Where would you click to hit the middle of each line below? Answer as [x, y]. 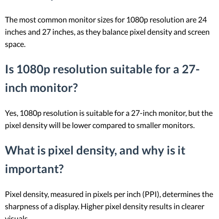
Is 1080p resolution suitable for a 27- [102, 68]
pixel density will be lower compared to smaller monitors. [100, 125]
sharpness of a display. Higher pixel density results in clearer [105, 206]
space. [15, 44]
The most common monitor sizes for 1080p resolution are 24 [106, 19]
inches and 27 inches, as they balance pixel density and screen [107, 31]
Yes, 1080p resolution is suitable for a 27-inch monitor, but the [109, 112]
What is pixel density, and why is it [95, 150]
